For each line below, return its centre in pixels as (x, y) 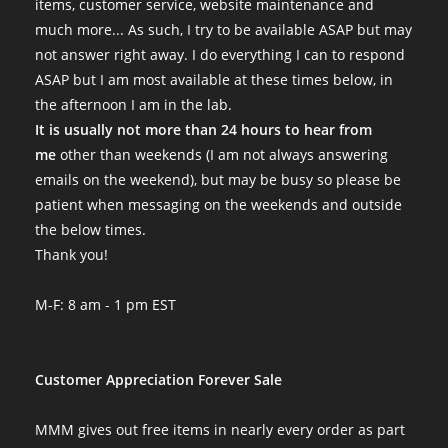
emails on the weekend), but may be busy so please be (218, 179)
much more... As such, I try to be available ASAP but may (223, 29)
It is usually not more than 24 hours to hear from (203, 129)
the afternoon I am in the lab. (133, 104)
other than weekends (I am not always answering (222, 154)
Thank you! (71, 254)
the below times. (90, 229)
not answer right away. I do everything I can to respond (220, 54)
